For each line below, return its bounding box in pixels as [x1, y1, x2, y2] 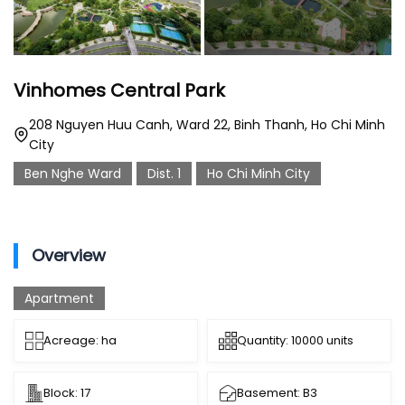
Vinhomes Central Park [14, 78, 225, 104]
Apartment [24, 289, 94, 308]
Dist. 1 [147, 165, 181, 184]
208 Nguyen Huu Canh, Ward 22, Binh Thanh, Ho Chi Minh [28, 116, 385, 135]
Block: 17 [43, 384, 90, 402]
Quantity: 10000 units [237, 332, 353, 350]
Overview [32, 244, 106, 268]
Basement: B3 [237, 384, 317, 402]
